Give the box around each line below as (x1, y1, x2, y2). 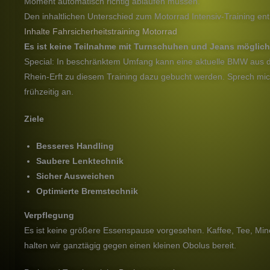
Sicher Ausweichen (36, 171, 115, 181)
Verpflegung (24, 210, 74, 220)
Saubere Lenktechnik (36, 155, 124, 166)
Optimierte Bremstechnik (36, 186, 138, 196)
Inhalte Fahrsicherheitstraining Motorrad (24, 26, 177, 36)
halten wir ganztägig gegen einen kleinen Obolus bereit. (24, 240, 236, 250)
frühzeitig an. (24, 86, 74, 96)
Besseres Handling (36, 140, 114, 151)
